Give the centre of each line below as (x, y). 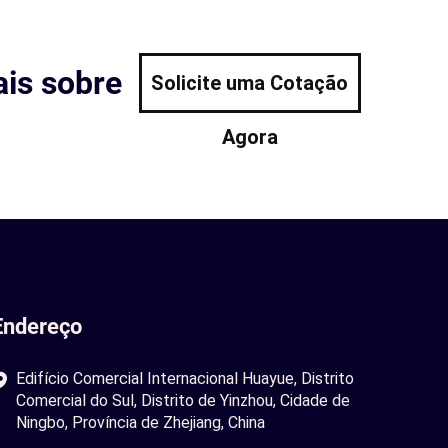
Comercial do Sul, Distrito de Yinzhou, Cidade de (183, 400)
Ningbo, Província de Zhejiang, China (140, 422)
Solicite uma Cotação (250, 83)
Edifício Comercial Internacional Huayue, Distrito (185, 378)
